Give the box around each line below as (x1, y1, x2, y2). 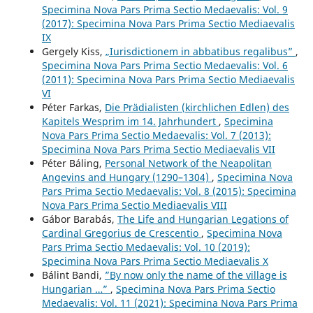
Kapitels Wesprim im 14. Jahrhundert (41, 115, 219, 129)
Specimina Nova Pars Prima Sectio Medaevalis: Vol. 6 (41, 59, 288, 73)
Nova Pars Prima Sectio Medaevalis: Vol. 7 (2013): (41, 129, 271, 143)
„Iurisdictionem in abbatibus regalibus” (105, 45, 296, 59)
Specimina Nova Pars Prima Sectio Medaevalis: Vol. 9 (41, 3, 288, 17)
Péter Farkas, (41, 101, 105, 115)
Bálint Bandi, (41, 268, 105, 282)
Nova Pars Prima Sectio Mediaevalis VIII (41, 198, 227, 212)
